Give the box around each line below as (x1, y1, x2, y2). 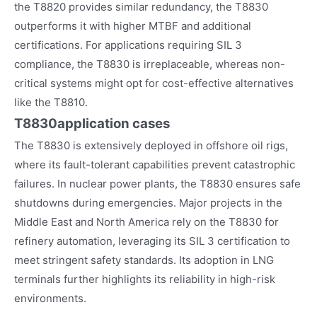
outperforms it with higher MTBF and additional (14, 18, 251, 33)
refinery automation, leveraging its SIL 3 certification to (14, 234, 290, 248)
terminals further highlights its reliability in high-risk (14, 272, 275, 286)
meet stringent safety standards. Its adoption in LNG (14, 253, 274, 267)
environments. (14, 291, 86, 305)
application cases (57, 115, 170, 132)
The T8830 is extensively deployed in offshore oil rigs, (14, 138, 288, 152)
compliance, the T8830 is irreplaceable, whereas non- (14, 57, 285, 71)
